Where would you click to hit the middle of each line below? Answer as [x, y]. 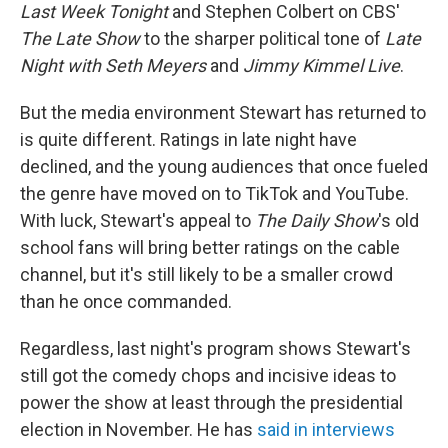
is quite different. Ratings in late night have [188, 139]
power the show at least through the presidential [211, 402]
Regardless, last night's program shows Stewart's [215, 348]
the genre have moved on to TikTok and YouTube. [214, 193]
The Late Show [80, 38]
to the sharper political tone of [262, 38]
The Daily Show [316, 220]
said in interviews [326, 429]
